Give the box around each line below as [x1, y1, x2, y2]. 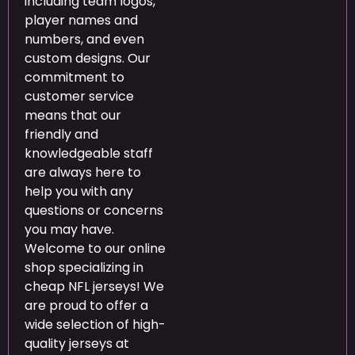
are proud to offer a [25, 296, 148, 315]
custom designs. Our [25, 48, 151, 67]
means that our [25, 105, 121, 124]
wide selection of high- [25, 315, 166, 334]
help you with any [25, 181, 133, 200]
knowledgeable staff [25, 143, 153, 162]
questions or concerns [25, 200, 163, 219]
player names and [25, 10, 138, 29]
